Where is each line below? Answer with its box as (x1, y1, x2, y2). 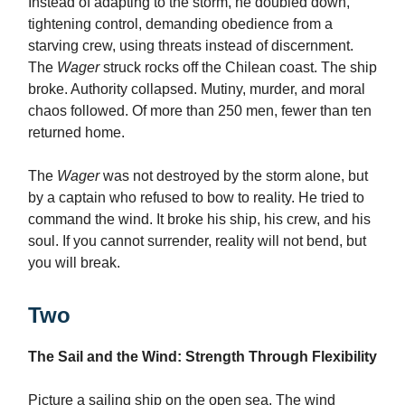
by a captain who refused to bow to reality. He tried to (28, 190, 364, 206)
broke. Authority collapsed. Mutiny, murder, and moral (28, 81, 365, 98)
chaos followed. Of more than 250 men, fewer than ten (28, 103, 372, 119)
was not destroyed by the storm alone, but (99, 168, 368, 184)
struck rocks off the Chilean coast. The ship (99, 60, 377, 76)
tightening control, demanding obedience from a (28, 16, 333, 33)
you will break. (28, 255, 120, 271)
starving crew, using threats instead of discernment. (28, 38, 353, 54)
